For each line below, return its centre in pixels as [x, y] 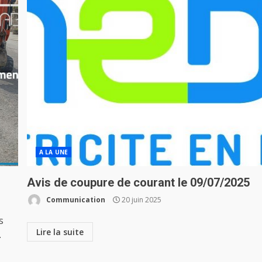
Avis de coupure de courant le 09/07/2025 [139, 182]
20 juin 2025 [141, 199]
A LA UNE [54, 152]
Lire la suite [60, 232]
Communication [75, 199]
